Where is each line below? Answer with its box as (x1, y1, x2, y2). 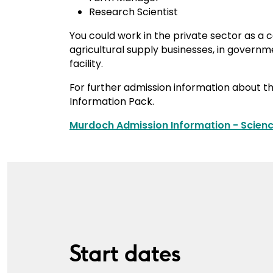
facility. (69, 56, 103, 71)
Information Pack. (69, 94, 154, 108)
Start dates (69, 239, 180, 267)
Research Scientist (89, 4, 178, 19)
